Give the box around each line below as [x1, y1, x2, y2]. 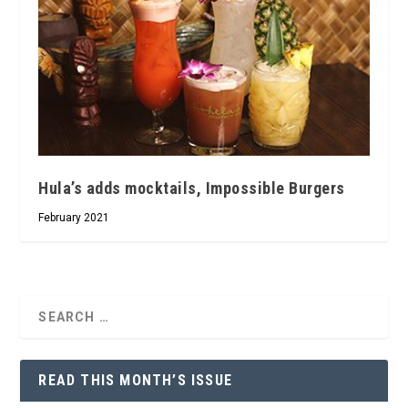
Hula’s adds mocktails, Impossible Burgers [38, 178, 345, 199]
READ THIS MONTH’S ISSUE [38, 372, 233, 390]
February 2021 [38, 211, 110, 225]
